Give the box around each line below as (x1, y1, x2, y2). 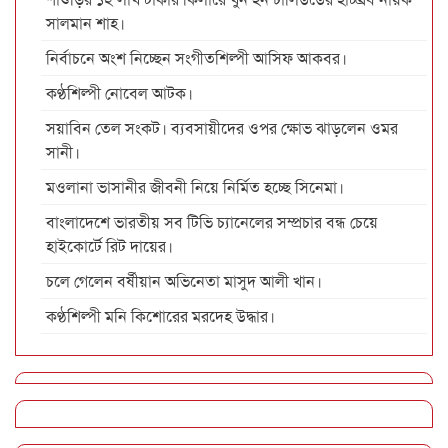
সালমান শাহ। (46, 11, 125, 35)
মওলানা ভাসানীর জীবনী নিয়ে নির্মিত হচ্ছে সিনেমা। (46, 175, 344, 199)
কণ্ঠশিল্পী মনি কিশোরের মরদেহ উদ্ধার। (46, 304, 275, 328)
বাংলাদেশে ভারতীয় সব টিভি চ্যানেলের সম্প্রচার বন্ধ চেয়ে (46, 210, 378, 234)
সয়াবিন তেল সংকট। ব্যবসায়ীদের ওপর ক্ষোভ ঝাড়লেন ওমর (46, 116, 398, 140)
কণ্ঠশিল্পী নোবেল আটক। (46, 81, 193, 105)
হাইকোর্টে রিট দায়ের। (46, 234, 173, 258)
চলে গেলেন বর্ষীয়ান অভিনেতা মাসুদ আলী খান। (46, 269, 322, 293)
